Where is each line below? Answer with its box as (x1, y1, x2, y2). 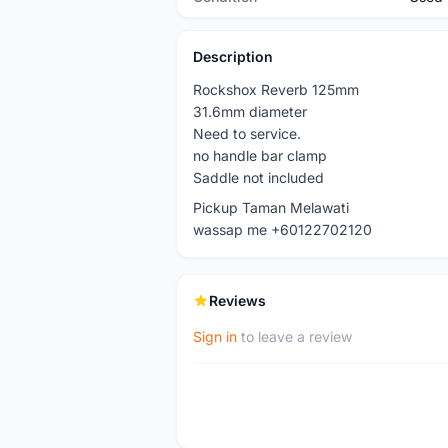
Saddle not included (193, 169, 324, 186)
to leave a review (237, 328, 352, 345)
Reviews (209, 292, 266, 309)
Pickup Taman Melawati (193, 199, 349, 216)
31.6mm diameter (193, 103, 307, 120)
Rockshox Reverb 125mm (193, 81, 359, 98)
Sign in (193, 328, 237, 345)
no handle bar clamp (193, 147, 327, 164)
